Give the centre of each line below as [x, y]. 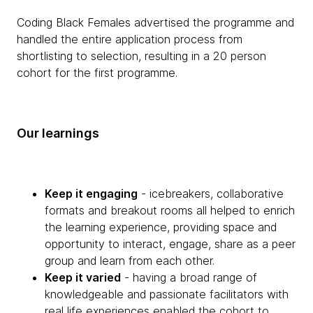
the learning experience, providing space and [161, 227]
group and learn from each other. [130, 261]
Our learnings [58, 133]
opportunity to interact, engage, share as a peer [170, 244]
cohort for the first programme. [97, 73]
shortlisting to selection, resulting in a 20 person [141, 56]
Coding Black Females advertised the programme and [155, 23]
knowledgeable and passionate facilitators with [167, 294]
